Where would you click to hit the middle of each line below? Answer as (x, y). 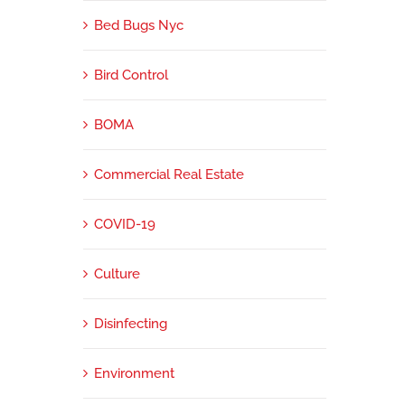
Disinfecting (130, 323)
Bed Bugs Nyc (138, 25)
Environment (134, 373)
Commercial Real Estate (169, 174)
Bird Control (131, 75)
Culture (117, 273)
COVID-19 (124, 224)
